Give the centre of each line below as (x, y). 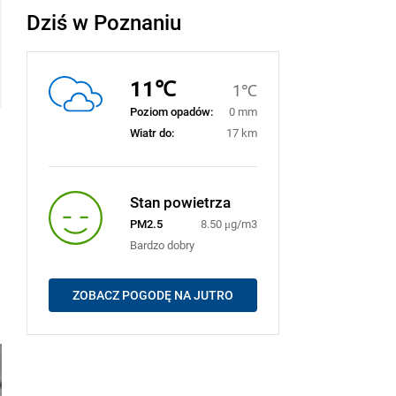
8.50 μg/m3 (228, 224)
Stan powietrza (180, 202)
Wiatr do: (152, 133)
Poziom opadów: (171, 111)
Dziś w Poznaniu (103, 22)
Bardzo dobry (162, 245)
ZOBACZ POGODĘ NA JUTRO (152, 295)
